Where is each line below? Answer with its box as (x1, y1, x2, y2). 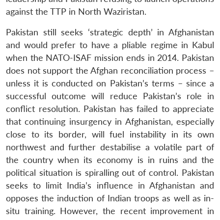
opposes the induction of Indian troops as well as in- (6, 192, 214, 203)
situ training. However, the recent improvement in (6, 205, 214, 216)
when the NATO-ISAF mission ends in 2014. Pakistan (6, 52, 214, 63)
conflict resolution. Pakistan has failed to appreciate (6, 103, 214, 114)
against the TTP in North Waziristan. (6, 6, 146, 17)
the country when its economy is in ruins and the (6, 154, 214, 165)
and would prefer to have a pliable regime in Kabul (6, 39, 214, 50)
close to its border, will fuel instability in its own (6, 129, 214, 139)
